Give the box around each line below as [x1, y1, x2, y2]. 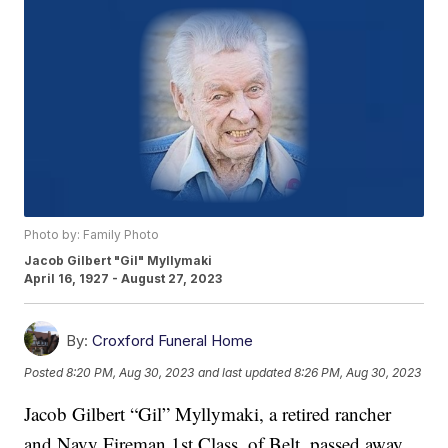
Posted [24, 364, 67, 380]
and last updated [198, 364, 292, 380]
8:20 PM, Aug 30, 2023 [66, 364, 195, 380]
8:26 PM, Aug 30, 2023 [294, 364, 422, 380]
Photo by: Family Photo [24, 227, 160, 243]
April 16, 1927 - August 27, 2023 [24, 271, 223, 287]
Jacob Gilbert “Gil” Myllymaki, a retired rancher [24, 401, 392, 427]
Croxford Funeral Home [92, 331, 254, 351]
